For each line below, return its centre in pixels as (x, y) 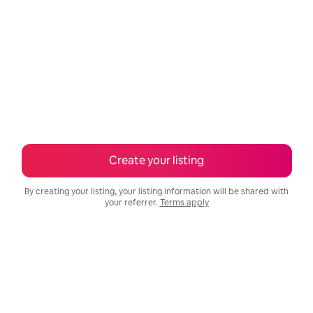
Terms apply (184, 203)
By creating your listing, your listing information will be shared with (156, 191)
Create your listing (156, 160)
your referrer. (132, 203)
